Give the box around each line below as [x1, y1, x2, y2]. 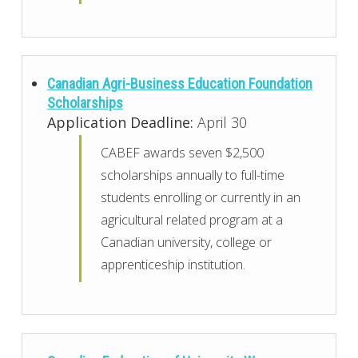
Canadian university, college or [101, 233, 272, 251]
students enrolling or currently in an [101, 188, 301, 206]
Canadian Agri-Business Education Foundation [46, 74, 312, 92]
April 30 [193, 112, 247, 132]
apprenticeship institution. [101, 255, 246, 273]
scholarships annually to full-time [101, 165, 285, 184]
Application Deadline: [46, 112, 193, 132]
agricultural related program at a [101, 210, 284, 229]
